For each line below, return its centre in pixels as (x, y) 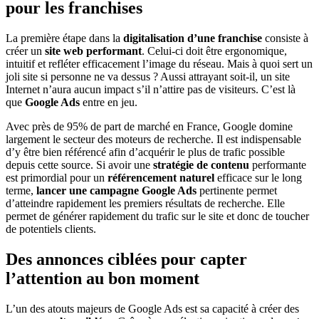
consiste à (285, 38)
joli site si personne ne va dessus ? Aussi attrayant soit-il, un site (148, 77)
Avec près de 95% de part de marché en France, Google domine (149, 127)
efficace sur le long (258, 178)
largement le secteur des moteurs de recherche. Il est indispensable (153, 140)
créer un (25, 51)
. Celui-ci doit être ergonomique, (214, 51)
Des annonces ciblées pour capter (126, 260)
